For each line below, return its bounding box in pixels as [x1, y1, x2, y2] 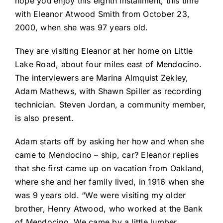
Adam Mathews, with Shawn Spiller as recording [15, 86, 202, 97]
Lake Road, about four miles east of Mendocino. [15, 59, 202, 70]
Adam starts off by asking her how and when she [15, 136, 205, 147]
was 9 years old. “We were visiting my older [15, 190, 186, 201]
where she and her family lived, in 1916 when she [15, 177, 205, 187]
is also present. [15, 113, 74, 123]
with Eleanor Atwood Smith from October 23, [15, 9, 190, 19]
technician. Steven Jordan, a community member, [15, 100, 207, 110]
